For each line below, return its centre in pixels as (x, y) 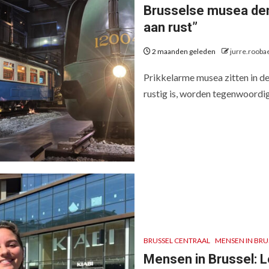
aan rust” (172, 27)
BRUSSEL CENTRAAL (177, 240)
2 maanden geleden (184, 51)
